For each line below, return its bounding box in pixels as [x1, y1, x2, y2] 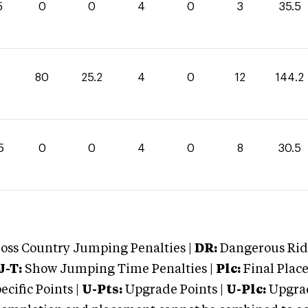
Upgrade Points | [125, 284, 226, 296]
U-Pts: [82, 284, 122, 296]
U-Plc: [226, 284, 266, 296]
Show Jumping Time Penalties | [22, 263, 213, 276]
